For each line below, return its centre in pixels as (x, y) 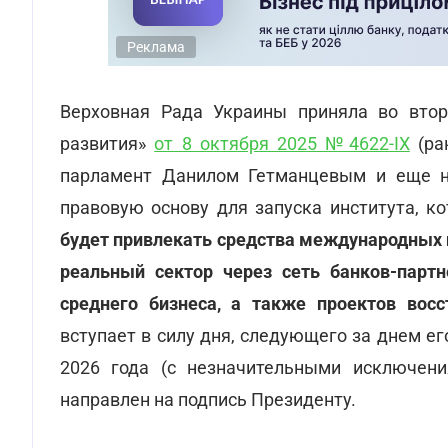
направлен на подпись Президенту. (208, 399)
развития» (107, 143)
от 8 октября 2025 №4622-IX (282, 143)
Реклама (156, 47)
